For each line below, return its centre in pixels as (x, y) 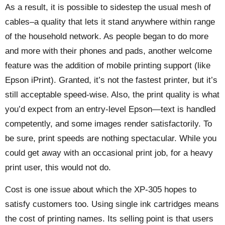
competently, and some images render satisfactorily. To (108, 124)
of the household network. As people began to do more (107, 36)
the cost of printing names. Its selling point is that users (109, 218)
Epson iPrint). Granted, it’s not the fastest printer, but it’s (111, 80)
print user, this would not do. (58, 167)
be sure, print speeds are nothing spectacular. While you (111, 138)
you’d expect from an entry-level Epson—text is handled (110, 109)
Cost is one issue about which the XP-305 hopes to (101, 189)
